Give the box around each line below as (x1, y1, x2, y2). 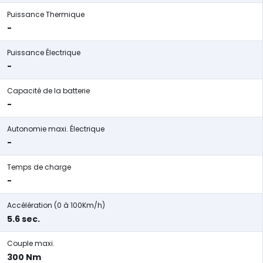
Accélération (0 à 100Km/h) (7, 200, 105, 210)
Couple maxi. (7, 238, 55, 248)
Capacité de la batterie (7, 86, 90, 96)
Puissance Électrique (7, 48, 80, 58)
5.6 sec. (7, 213, 40, 225)
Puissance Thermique (7, 9, 85, 19)
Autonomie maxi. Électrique (7, 124, 104, 134)
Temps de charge (7, 162, 71, 172)
